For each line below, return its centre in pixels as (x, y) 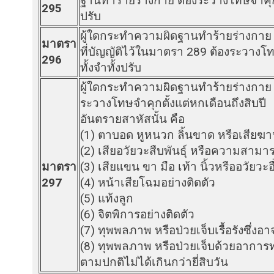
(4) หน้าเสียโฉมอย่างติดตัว (148, 182)
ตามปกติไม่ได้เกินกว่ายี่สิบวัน (154, 262)
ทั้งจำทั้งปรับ (111, 67)
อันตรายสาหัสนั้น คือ (132, 119)
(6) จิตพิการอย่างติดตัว (137, 214)
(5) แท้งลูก (107, 198)
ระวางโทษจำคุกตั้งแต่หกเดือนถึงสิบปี (173, 103)
